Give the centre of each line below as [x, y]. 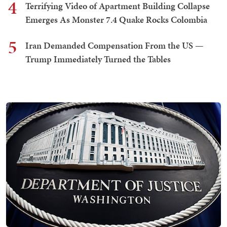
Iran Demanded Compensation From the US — [115, 46]
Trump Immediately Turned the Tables [98, 59]
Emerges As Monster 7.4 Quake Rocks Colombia [116, 20]
